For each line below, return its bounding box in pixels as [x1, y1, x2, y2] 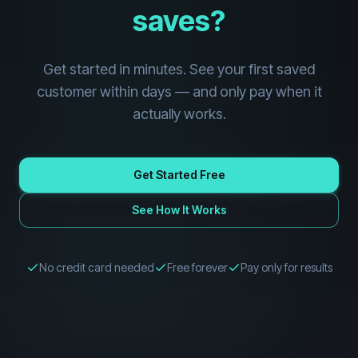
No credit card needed [38, 261, 154, 274]
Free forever [166, 261, 228, 274]
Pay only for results [240, 261, 332, 274]
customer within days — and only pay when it [36, 83, 322, 100]
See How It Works [131, 203, 227, 217]
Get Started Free [133, 168, 225, 181]
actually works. [132, 105, 226, 122]
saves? [133, 3, 225, 38]
